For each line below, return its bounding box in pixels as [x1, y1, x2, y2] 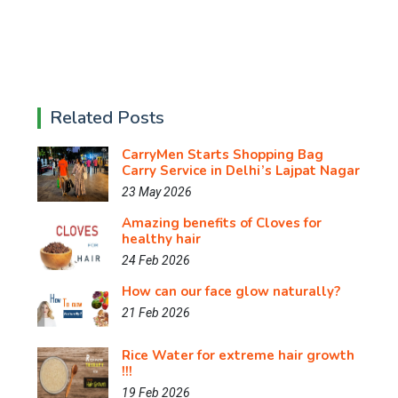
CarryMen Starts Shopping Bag [122, 146, 323, 163]
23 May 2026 [122, 185, 192, 199]
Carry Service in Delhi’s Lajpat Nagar [122, 162, 360, 179]
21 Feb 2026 [122, 306, 190, 320]
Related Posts [50, 106, 164, 130]
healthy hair [122, 230, 201, 248]
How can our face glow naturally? [122, 283, 340, 300]
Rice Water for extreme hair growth [122, 346, 354, 365]
